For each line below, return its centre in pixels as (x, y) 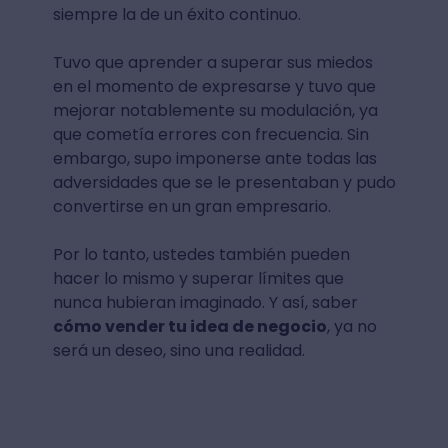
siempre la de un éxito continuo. (176, 14)
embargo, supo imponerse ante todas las (214, 158)
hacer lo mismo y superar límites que (198, 278)
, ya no (351, 326)
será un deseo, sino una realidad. (178, 350)
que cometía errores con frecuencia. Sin (210, 134)
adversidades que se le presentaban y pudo (224, 182)
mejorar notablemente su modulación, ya (215, 110)
